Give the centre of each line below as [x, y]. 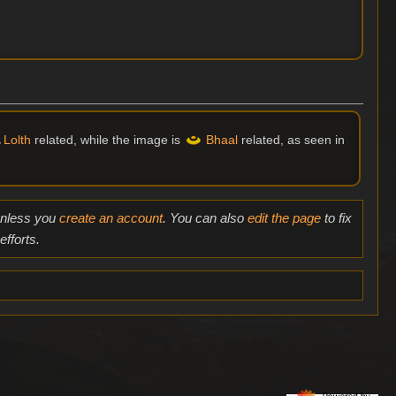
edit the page [284, 218]
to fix [336, 218]
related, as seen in [291, 139]
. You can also [205, 218]
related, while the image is [107, 139]
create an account [110, 218]
